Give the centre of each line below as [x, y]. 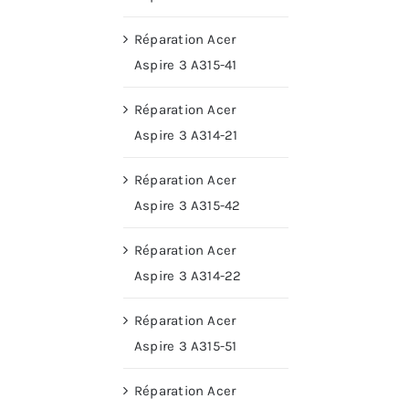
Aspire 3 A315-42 [188, 206]
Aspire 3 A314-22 [188, 276]
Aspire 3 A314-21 [186, 136]
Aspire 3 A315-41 [186, 65]
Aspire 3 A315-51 [186, 346]
